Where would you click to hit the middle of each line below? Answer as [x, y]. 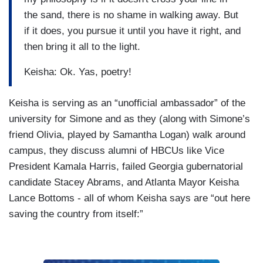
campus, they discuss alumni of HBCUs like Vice [117, 150]
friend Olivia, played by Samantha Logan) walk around [127, 134]
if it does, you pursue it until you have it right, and [132, 31]
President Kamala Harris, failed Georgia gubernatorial [126, 166]
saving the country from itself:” [76, 214]
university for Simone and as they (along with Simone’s [129, 119]
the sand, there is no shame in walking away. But [131, 15]
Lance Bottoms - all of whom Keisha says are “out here [129, 198]
